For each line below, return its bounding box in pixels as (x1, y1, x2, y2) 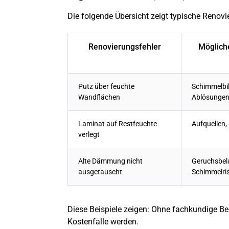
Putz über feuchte (78, 82, 134, 91)
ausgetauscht (78, 168, 122, 177)
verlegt (78, 130, 100, 140)
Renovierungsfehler (88, 42, 161, 52)
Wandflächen (78, 93, 120, 102)
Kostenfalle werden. (67, 217, 139, 227)
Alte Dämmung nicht (78, 157, 143, 166)
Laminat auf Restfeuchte (78, 120, 157, 129)
